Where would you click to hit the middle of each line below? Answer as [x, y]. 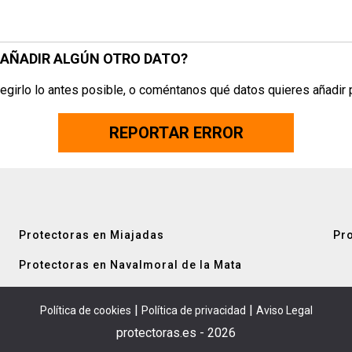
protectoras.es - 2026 [176, 333]
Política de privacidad [193, 310]
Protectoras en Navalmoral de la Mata [130, 265]
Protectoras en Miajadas [92, 235]
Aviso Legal [284, 310]
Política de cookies [85, 310]
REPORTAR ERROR [176, 133]
